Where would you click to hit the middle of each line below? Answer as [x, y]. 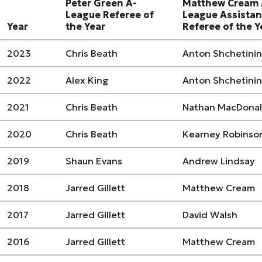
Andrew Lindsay [219, 161]
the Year [85, 27]
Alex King [87, 80]
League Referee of [110, 15]
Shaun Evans [94, 161]
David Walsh [210, 215]
